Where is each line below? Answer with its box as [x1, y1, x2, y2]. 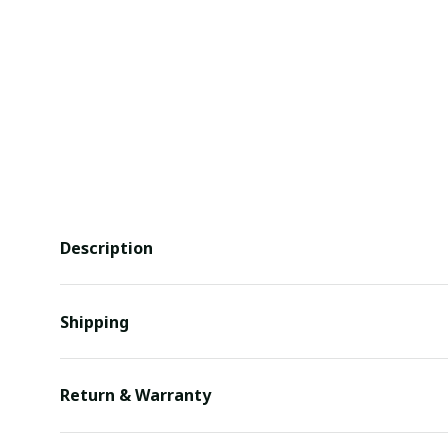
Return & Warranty [60, 384, 211, 407]
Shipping [60, 310, 129, 333]
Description [60, 236, 153, 259]
